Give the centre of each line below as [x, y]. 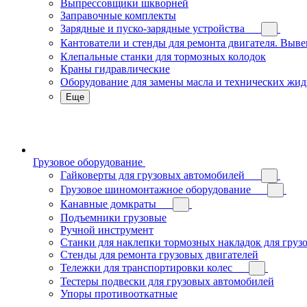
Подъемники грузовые [113, 218]
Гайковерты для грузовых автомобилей [152, 175]
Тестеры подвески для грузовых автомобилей [167, 281]
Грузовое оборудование [88, 162]
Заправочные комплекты [118, 15]
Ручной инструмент [107, 230]
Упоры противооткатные [119, 294]
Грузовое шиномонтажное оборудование [156, 189]
